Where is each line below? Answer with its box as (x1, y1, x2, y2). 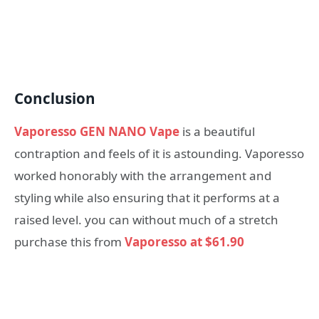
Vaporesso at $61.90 (125, 233, 244, 250)
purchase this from (14, 233, 125, 250)
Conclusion (14, 88, 95, 109)
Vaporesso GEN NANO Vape (14, 122, 179, 140)
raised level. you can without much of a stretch (14, 211, 278, 228)
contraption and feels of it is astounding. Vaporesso (14, 145, 304, 162)
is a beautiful (179, 122, 255, 140)
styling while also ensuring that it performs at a (14, 189, 280, 206)
